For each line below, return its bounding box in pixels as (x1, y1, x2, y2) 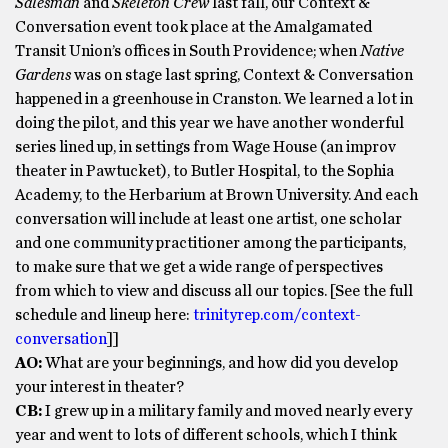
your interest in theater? (15, 379, 184, 395)
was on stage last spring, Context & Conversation (71, 67, 413, 83)
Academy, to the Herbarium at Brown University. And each (15, 187, 418, 203)
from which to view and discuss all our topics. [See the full (15, 283, 413, 299)
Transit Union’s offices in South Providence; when (15, 43, 360, 59)
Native (360, 43, 404, 59)
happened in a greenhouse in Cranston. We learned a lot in (15, 91, 413, 107)
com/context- (263, 307, 361, 323)
